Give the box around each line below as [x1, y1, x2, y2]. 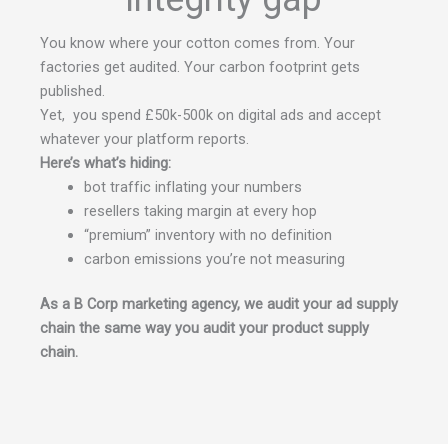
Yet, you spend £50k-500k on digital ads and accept [40, 105, 381, 124]
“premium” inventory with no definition [83, 225, 332, 244]
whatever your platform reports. [40, 129, 249, 148]
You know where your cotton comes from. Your [40, 33, 355, 52]
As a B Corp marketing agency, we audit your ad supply [40, 295, 398, 314]
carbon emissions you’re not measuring [83, 249, 345, 268]
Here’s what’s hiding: [40, 153, 171, 172]
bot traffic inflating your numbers [83, 177, 302, 196]
